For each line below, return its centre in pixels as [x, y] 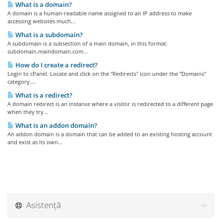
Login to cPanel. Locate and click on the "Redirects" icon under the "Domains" [107, 74]
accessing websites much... [41, 21]
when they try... [28, 112]
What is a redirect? [43, 95]
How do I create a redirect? [56, 65]
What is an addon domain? [55, 125]
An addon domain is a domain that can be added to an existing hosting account [110, 134]
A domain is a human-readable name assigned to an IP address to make [100, 13]
